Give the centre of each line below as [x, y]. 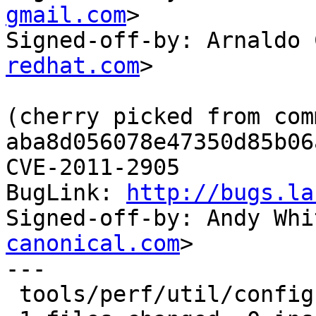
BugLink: [66, 193]
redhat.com [73, 66]
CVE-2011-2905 [93, 168]
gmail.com [66, 15]
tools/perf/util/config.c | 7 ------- [12, 294]
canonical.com [93, 244]
